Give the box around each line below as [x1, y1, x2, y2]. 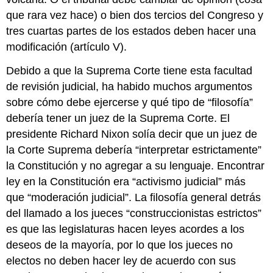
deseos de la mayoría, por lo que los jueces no [6, 238, 233, 251]
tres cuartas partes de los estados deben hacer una [6, 24, 257, 37]
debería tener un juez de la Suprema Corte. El [6, 112, 230, 124]
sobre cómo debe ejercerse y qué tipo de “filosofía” [6, 96, 253, 108]
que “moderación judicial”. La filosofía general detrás [6, 191, 261, 204]
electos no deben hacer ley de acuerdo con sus [6, 254, 236, 267]
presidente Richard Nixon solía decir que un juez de [6, 127, 258, 140]
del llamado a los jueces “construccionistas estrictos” [6, 207, 262, 219]
